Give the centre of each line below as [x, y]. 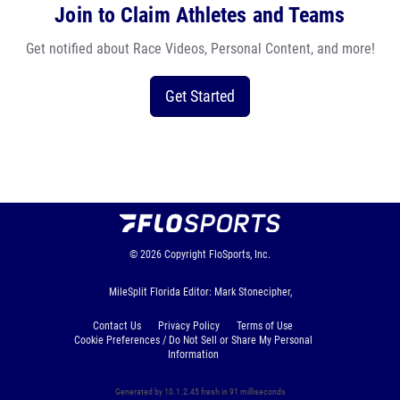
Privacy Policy [189, 326]
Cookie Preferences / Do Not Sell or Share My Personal [193, 340]
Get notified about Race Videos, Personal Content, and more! [200, 49]
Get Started [200, 96]
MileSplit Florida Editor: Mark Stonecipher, [200, 292]
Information [193, 354]
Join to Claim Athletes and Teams [200, 15]
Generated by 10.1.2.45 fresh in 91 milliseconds [200, 392]
